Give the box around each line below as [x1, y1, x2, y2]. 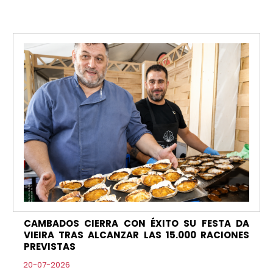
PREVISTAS [23, 239, 76, 253]
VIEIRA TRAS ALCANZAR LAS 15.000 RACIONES [23, 228, 250, 241]
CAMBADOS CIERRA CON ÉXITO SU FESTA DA [23, 216, 250, 230]
